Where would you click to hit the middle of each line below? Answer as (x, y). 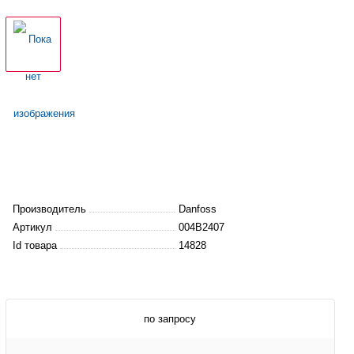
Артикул (34, 227)
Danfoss (197, 209)
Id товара (36, 245)
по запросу (170, 319)
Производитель (51, 209)
